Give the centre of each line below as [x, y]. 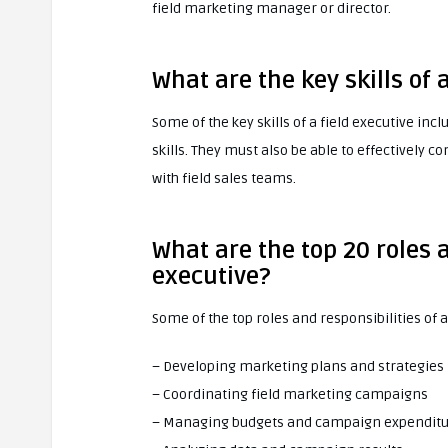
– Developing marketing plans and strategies [298, 366]
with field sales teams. [224, 178]
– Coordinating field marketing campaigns [290, 394]
